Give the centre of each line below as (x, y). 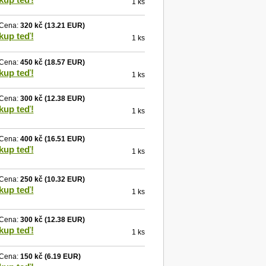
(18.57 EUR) (64, 62)
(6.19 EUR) (61, 256)
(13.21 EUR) (64, 26)
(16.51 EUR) (64, 139)
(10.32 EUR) (64, 179)
